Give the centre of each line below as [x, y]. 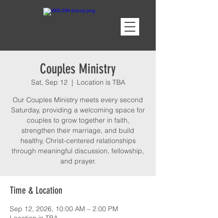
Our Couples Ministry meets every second [78, 100]
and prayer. [78, 161]
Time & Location [36, 190]
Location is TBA [101, 82]
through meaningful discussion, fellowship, [78, 151]
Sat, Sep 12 [49, 82]
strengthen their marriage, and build [78, 130]
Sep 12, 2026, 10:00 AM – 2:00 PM [64, 209]
